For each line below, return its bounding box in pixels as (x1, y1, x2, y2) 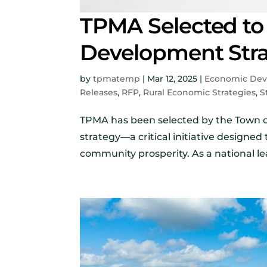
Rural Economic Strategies (143, 86, 256, 98)
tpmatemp (93, 73, 141, 84)
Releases (80, 86, 118, 98)
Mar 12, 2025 (147, 73, 198, 84)
